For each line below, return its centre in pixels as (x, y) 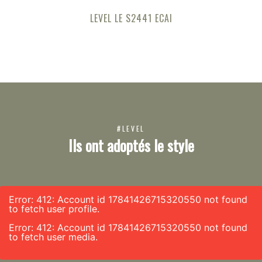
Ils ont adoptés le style (131, 146)
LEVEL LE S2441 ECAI (131, 18)
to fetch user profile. (54, 209)
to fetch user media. (53, 237)
